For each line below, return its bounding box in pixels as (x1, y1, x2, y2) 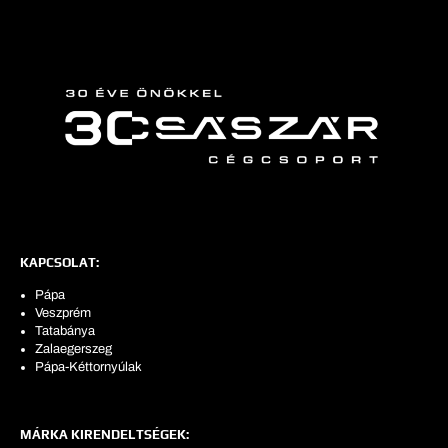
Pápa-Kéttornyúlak (35, 359, 142, 374)
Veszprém (35, 305, 91, 320)
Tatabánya (35, 323, 95, 338)
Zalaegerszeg (35, 341, 112, 356)
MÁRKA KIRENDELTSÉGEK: (20, 426, 189, 442)
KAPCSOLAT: (20, 254, 99, 270)
